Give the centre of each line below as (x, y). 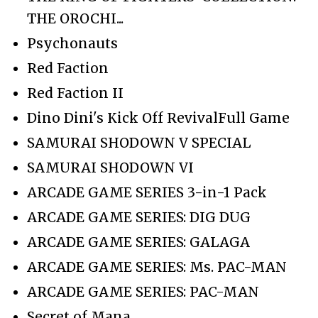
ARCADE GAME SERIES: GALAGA (138, 242)
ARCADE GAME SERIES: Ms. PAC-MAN (157, 267)
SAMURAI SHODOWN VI (110, 167)
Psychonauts (72, 43)
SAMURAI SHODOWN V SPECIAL (139, 142)
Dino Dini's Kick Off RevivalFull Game (158, 117)
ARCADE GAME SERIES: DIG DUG (139, 217)
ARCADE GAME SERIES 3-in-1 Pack (147, 192)
